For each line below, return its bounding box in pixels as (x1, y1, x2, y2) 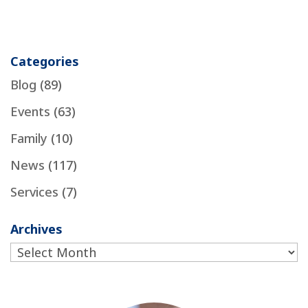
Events (10, 102, 50, 120)
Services (10, 183, 58, 200)
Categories (10, 52, 79, 69)
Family (10, 129, 47, 146)
